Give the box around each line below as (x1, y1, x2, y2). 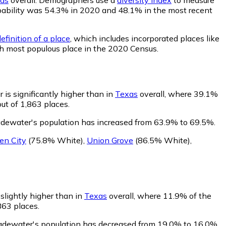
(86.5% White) (133, 135, 190, 145)
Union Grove (87, 135, 133, 145)
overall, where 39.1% (138, 88, 218, 99)
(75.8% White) (26, 135, 83, 145)
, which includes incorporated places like (70, 33, 219, 43)
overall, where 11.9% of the (107, 190, 211, 201)
